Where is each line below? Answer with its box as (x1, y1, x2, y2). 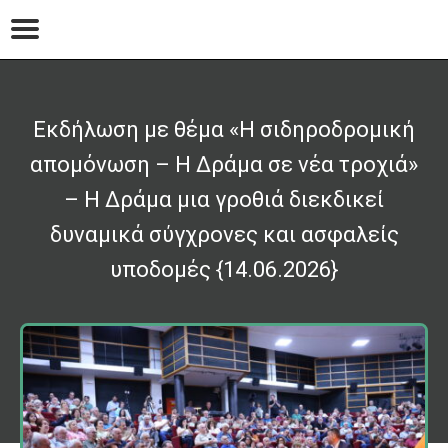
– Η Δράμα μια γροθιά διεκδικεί (64, 187, 384, 212)
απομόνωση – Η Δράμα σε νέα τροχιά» (30, 152, 418, 177)
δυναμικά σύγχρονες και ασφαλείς (49, 222, 399, 247)
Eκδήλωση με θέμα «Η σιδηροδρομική (33, 117, 415, 142)
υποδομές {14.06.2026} (110, 257, 338, 282)
